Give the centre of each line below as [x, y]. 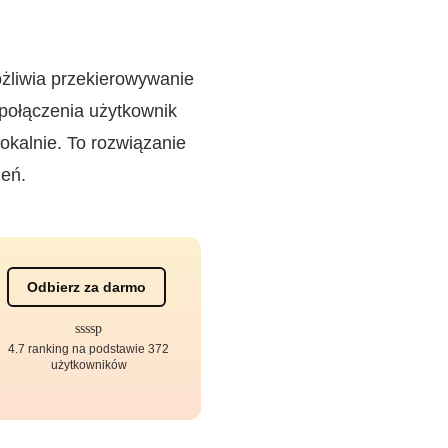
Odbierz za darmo [86, 287]
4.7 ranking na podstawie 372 [89, 349]
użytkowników [88, 365]
